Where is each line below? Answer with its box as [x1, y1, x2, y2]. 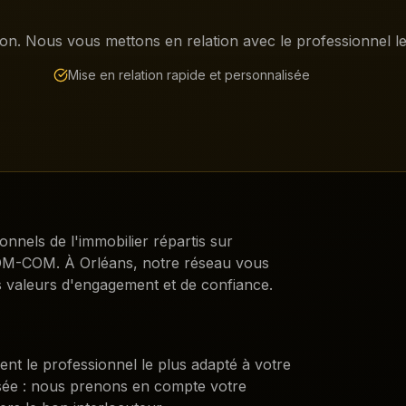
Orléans [80, 254, 133, 272]
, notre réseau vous [133, 254, 269, 272]
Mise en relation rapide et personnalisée [68, 67, 310, 82]
